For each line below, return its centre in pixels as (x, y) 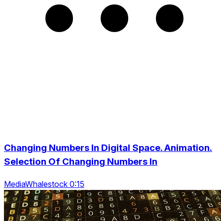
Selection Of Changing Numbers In (81, 162)
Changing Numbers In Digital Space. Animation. (108, 148)
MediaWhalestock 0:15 (44, 184)
